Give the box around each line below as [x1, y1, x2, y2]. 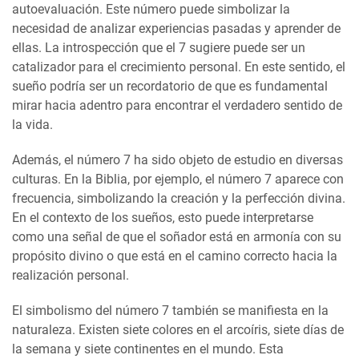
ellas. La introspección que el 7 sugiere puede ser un [12, 40, 305, 56]
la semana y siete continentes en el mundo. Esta [12, 341, 284, 357]
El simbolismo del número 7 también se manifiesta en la [12, 303, 329, 319]
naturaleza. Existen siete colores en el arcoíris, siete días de [12, 322, 344, 338]
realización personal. [12, 268, 129, 284]
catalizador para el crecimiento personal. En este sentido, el [12, 59, 345, 75]
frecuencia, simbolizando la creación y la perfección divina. [12, 191, 345, 207]
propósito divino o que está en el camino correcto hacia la [12, 248, 337, 264]
